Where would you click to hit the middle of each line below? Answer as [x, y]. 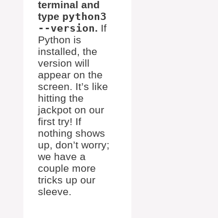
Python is [60, 40]
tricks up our [67, 180]
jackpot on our [71, 110]
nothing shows [72, 133]
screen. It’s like [73, 87]
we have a [62, 157]
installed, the [68, 52]
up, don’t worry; [74, 145]
